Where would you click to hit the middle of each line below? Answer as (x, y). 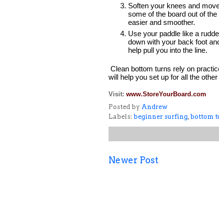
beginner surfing (161, 116)
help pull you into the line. (170, 50)
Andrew (154, 107)
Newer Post (133, 160)
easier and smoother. (164, 22)
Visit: (116, 94)
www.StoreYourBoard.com (166, 94)
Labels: (121, 116)
